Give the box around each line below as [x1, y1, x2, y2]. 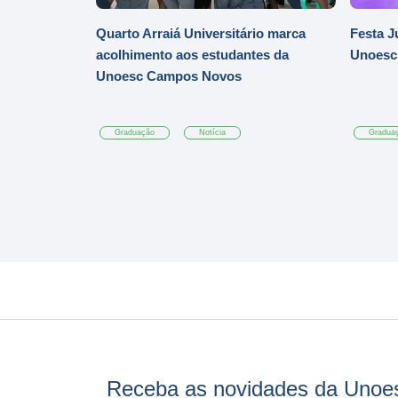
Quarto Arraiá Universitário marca [96, 26, 306, 42]
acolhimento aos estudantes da [96, 47, 289, 63]
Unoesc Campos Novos [96, 68, 242, 84]
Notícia [199, 128, 227, 138]
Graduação [115, 128, 155, 138]
